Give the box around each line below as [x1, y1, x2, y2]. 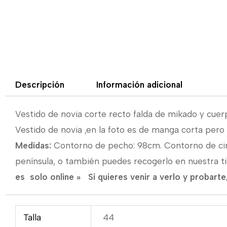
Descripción [15, 80, 65, 90]
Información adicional [96, 80, 183, 90]
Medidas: [15, 140, 51, 150]
